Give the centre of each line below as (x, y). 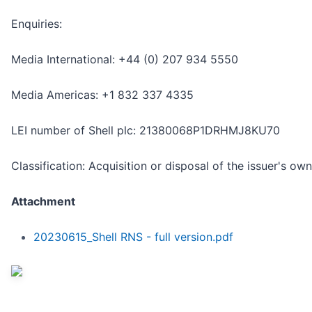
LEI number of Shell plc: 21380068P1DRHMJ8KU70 (146, 131)
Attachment (43, 202)
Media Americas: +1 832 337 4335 (102, 95)
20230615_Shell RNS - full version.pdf (133, 237)
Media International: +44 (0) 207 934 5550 (125, 60)
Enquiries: (37, 24)
